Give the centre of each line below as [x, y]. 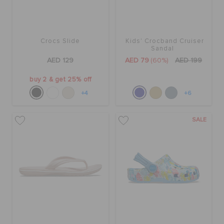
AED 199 [189, 61]
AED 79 [137, 61]
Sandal [162, 49]
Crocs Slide [60, 41]
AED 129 [60, 61]
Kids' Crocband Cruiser [165, 41]
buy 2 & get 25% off [60, 80]
